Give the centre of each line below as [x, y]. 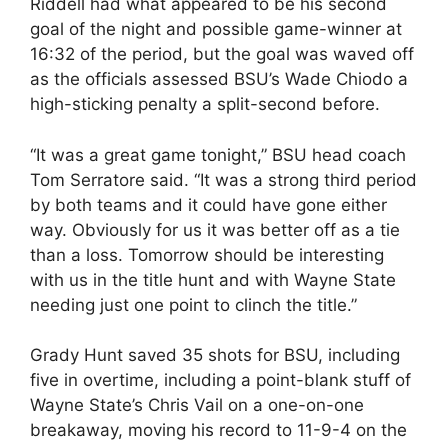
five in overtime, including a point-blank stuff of [220, 380]
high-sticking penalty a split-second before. [205, 104]
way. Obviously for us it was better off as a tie [215, 229]
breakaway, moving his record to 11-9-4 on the [218, 430]
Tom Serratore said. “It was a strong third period [223, 179]
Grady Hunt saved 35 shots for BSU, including [215, 355]
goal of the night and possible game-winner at [216, 29]
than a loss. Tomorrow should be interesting [207, 254]
